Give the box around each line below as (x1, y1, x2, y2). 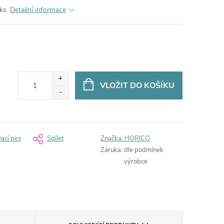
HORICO (124, 134, 150, 143)
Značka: (100, 134, 124, 143)
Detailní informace (10, 5, 66, 14)
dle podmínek (123, 145, 163, 154)
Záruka (100, 145, 121, 154)
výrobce (123, 157, 147, 166)
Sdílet (47, 134, 63, 143)
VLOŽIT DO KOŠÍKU (99, 79, 174, 91)
